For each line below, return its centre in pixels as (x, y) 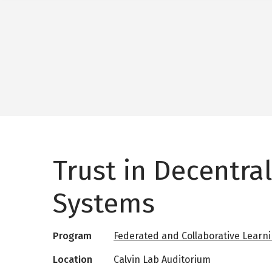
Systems (104, 204)
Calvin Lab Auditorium (162, 260)
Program (72, 236)
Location (73, 260)
